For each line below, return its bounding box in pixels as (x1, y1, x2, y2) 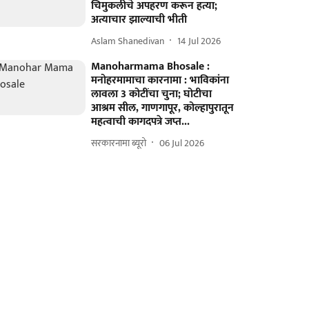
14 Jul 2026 (177, 32, 221, 49)
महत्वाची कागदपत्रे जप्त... (91, 112, 190, 131)
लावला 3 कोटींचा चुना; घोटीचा (91, 85, 212, 103)
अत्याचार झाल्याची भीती (91, 10, 188, 29)
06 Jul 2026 (159, 134, 205, 151)
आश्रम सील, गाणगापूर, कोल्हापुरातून (91, 99, 235, 117)
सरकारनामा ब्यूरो (91, 134, 147, 151)
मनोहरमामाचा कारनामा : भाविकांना (91, 71, 230, 90)
